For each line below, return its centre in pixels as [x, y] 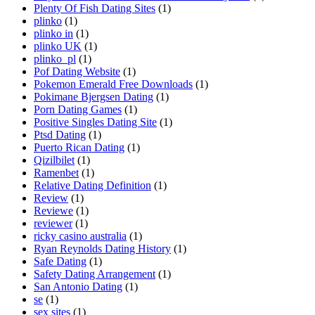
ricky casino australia [80, 236]
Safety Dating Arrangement [95, 274]
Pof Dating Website [77, 72]
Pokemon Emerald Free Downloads [113, 84]
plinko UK [58, 46]
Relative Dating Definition [92, 186]
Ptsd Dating [60, 135]
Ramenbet [56, 173]
